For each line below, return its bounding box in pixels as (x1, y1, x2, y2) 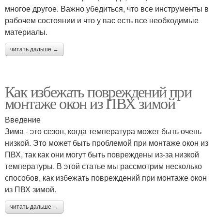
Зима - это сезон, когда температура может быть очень (5, 125, 201, 137)
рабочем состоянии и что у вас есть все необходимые (5, 15, 199, 26)
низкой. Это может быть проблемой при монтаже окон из (5, 137, 208, 148)
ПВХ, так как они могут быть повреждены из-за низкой (5, 149, 199, 160)
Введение (5, 114, 41, 125)
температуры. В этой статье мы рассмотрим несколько (5, 160, 202, 171)
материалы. (5, 26, 47, 37)
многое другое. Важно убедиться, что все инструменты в (5, 3, 209, 14)
